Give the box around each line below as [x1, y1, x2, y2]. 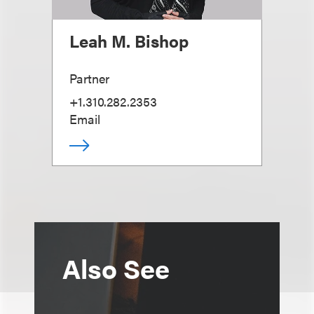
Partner [69, 69, 109, 87]
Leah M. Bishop [69, 29, 189, 53]
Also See [62, 249, 170, 287]
